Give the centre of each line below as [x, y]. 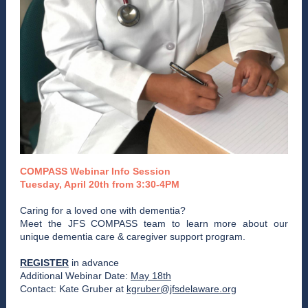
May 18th [151, 276]
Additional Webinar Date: [75, 276]
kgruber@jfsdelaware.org [181, 289]
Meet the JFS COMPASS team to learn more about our [154, 223]
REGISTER [44, 263]
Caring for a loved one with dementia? [103, 210]
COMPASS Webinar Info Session [95, 171]
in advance [95, 263]
